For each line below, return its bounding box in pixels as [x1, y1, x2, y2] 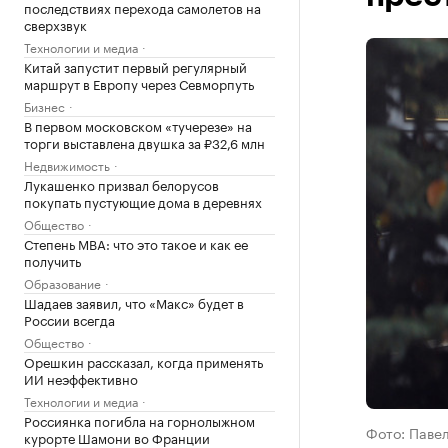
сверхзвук [24, 14, 87, 34]
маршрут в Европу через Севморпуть [24, 73, 254, 93]
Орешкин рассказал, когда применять [24, 351, 263, 371]
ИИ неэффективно [24, 368, 138, 388]
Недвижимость [24, 155, 110, 174]
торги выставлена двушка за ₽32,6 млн [24, 132, 265, 152]
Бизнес [24, 96, 65, 115]
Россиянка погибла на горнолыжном [24, 410, 255, 430]
